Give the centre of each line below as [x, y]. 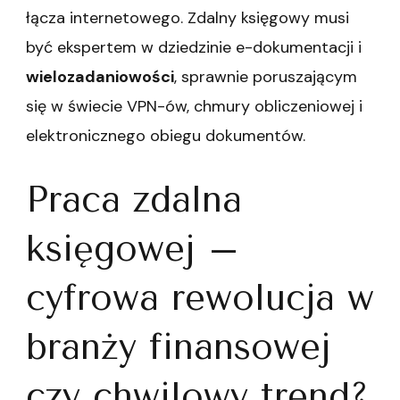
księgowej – [133, 249]
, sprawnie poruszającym [266, 77]
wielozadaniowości [100, 77]
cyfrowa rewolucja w [200, 298]
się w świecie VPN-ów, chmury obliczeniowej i [194, 107]
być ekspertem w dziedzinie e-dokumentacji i [194, 48]
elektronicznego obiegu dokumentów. [166, 136]
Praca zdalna [134, 200]
